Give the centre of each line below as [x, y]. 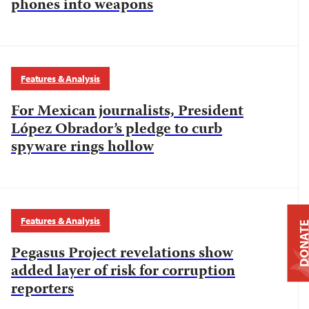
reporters [42, 290]
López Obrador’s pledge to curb [117, 130]
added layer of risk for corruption [123, 272]
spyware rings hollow [82, 148]
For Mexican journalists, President [127, 112]
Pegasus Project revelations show [122, 254]
